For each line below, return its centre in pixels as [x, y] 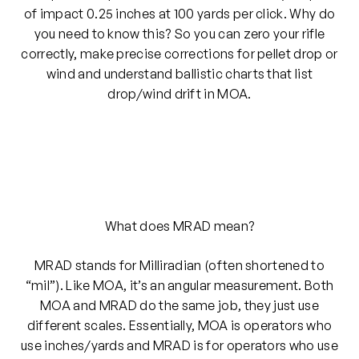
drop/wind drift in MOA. [179, 94]
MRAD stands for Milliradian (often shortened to [179, 266]
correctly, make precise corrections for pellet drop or [179, 54]
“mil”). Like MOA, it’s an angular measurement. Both [179, 286]
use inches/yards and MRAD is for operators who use [179, 346]
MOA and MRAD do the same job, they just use [179, 306]
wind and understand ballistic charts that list [179, 74]
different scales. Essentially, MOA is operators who [179, 326]
